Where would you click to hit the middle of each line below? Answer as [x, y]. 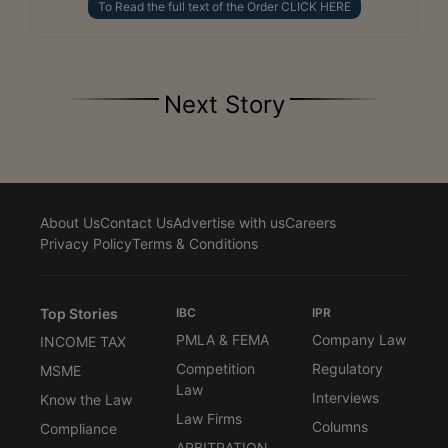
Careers [310, 222]
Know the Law [86, 399]
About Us [70, 222]
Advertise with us [229, 222]
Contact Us [136, 222]
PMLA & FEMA [222, 339]
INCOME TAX [83, 341]
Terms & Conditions [195, 243]
